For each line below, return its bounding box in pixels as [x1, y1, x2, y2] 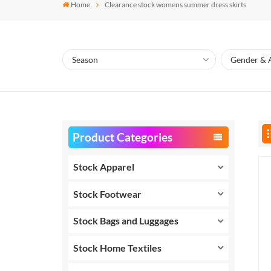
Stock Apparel [73, 161, 135, 173]
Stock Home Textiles [73, 241, 162, 253]
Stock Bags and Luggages [73, 215, 179, 227]
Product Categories [72, 130, 172, 145]
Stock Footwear [73, 188, 142, 200]
